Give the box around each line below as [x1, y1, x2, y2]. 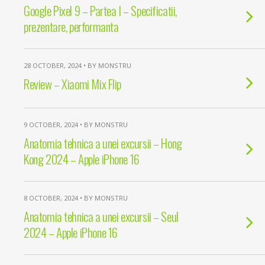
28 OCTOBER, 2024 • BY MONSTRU [24, 61, 131, 70]
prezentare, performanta [24, 17, 119, 35]
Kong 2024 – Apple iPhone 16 [24, 150, 140, 168]
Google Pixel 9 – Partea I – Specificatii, [24, 1, 177, 20]
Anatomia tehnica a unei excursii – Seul [24, 207, 179, 225]
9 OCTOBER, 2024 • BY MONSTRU [24, 120, 128, 129]
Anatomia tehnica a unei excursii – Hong [24, 134, 182, 152]
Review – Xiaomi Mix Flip [24, 75, 122, 93]
